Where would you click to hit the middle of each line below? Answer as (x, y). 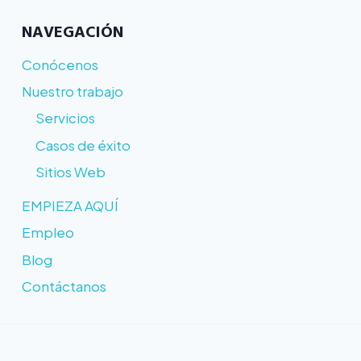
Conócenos (60, 64)
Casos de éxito (83, 145)
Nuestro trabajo (73, 91)
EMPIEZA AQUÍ (70, 206)
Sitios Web (71, 172)
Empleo (48, 232)
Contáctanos (64, 286)
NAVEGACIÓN (73, 31)
